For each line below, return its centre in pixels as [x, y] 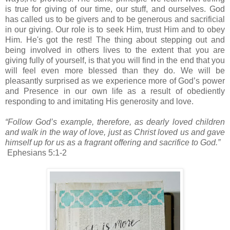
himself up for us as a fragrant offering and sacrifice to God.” [113, 142]
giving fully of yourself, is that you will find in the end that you [115, 60]
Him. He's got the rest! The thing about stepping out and [115, 40]
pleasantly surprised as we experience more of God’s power [115, 81]
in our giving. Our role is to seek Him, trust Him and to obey [115, 29]
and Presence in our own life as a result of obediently [115, 91]
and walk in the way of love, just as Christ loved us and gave [115, 132]
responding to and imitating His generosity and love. [99, 101]
